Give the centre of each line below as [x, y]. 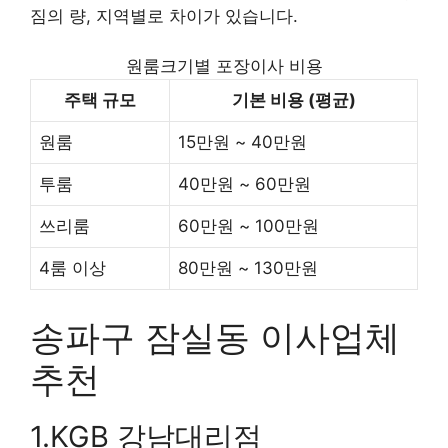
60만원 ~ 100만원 [248, 226]
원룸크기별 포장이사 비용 [224, 66]
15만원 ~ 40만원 [242, 142]
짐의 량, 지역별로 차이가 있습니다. [164, 15]
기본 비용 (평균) [293, 100]
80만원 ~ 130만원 [248, 268]
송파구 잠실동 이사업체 [215, 336]
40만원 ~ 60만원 [244, 184]
